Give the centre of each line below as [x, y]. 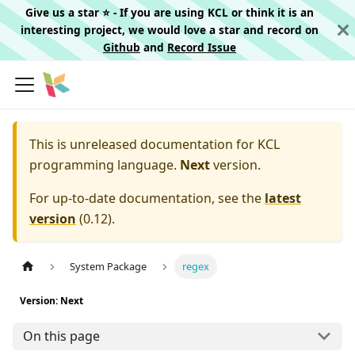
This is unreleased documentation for [143, 144]
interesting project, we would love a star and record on [170, 30]
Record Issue [202, 47]
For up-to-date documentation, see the [147, 198]
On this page [61, 336]
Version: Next [52, 301]
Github [122, 47]
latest [283, 198]
